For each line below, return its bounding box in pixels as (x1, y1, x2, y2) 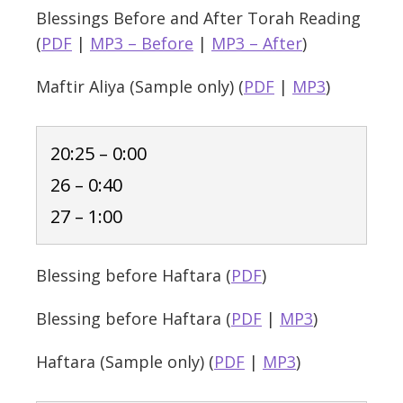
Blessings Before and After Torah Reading (36, 7, 361, 29)
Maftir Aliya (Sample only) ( (36, 76, 244, 97)
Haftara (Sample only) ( (36, 351, 214, 372)
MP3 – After (211, 32, 302, 54)
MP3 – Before (90, 32, 193, 54)
